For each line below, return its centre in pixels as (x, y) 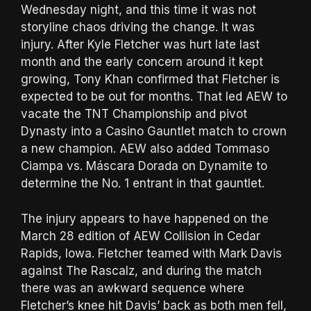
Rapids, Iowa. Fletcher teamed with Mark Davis (151, 253)
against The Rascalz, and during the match (141, 270)
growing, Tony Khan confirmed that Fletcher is (150, 79)
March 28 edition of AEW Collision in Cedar (141, 236)
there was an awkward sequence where (133, 288)
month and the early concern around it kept (142, 62)
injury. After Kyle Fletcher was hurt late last (140, 45)
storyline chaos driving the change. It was (138, 27)
